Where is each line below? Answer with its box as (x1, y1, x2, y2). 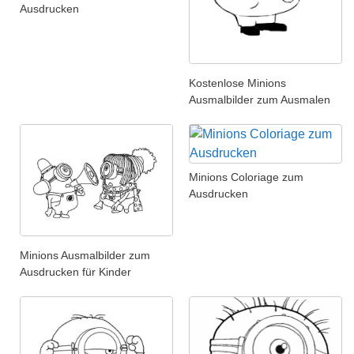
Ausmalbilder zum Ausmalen (189, 93, 330, 107)
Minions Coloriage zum (189, 171, 303, 184)
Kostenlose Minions (189, 77, 286, 90)
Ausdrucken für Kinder (20, 265, 131, 278)
